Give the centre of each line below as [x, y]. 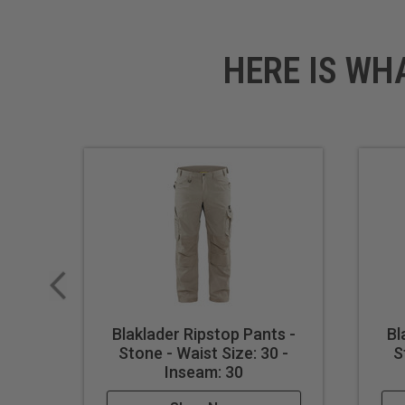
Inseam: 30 [203, 372]
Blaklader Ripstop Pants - [203, 334]
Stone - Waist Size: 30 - [204, 353]
